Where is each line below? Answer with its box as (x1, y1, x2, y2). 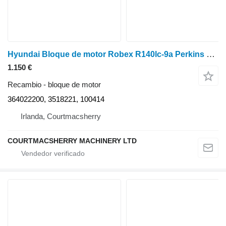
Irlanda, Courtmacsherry (21, 112, 101, 121)
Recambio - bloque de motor (8, 80, 101, 89)
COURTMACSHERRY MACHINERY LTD (8, 137, 137, 145)
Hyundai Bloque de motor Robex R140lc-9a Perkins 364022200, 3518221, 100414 (206, 49, 215, 60)
